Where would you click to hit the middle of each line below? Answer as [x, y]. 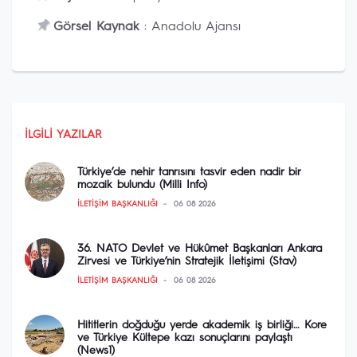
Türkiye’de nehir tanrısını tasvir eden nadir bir [189, 172]
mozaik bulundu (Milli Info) [142, 185]
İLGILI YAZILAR [63, 135]
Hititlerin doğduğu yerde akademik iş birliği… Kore [202, 325]
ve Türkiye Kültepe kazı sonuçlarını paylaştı [185, 338]
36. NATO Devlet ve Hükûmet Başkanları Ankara [200, 249]
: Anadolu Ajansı [190, 27]
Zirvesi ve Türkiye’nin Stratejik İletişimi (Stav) [187, 261]
